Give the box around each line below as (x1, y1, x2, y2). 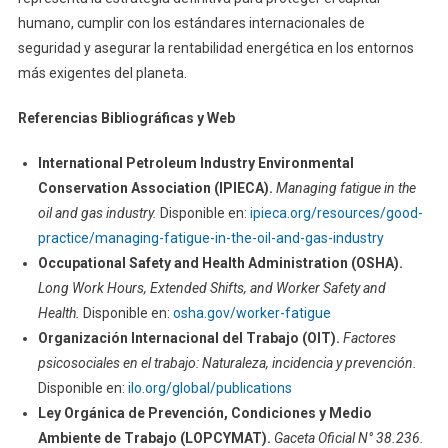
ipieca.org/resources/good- (249, 205, 423, 222)
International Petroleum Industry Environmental (37, 155, 354, 172)
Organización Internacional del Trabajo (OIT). (37, 330, 340, 347)
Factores (342, 330, 396, 347)
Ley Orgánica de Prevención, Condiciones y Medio (37, 405, 372, 422)
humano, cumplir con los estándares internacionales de (17, 15, 365, 32)
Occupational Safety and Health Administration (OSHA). (37, 255, 403, 272)
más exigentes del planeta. (17, 65, 187, 82)
